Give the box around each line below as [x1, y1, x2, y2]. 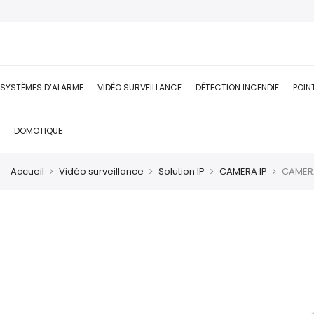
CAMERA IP [219, 164, 267, 178]
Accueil [11, 164, 44, 178]
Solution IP [158, 164, 205, 178]
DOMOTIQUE [14, 124, 62, 137]
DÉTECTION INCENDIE [196, 81, 279, 93]
